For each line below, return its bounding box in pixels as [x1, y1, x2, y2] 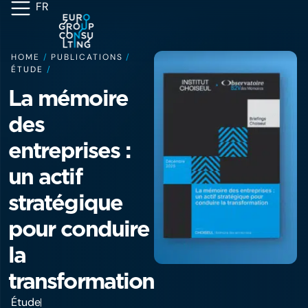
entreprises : [8, 137, 131, 164]
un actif [8, 163, 82, 190]
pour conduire [8, 215, 150, 242]
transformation [8, 267, 155, 294]
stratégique [8, 189, 122, 216]
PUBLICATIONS [51, 52, 123, 63]
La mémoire [8, 85, 128, 111]
